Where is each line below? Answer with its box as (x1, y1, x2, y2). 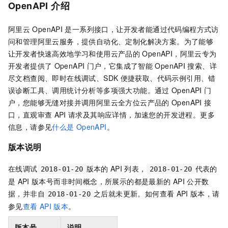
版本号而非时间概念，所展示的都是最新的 (31, 176, 171, 186)
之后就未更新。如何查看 (94, 188, 175, 198)
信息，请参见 (8, 122, 52, 132)
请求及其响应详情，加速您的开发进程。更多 (68, 109, 215, 120)
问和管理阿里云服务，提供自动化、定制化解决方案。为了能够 (8, 36, 214, 47)
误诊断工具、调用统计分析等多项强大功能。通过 (8, 85, 169, 96)
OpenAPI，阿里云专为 (142, 48, 217, 59)
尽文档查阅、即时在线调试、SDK (8, 73, 119, 83)
